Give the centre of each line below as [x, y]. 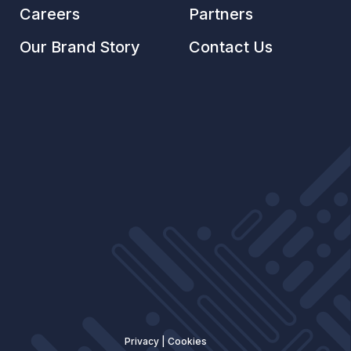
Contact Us [231, 47]
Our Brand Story [80, 47]
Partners [221, 14]
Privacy [141, 341]
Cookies [187, 341]
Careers [49, 14]
